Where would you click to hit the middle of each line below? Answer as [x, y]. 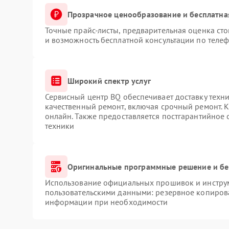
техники [60, 126]
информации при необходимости [106, 202]
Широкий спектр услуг [109, 81]
